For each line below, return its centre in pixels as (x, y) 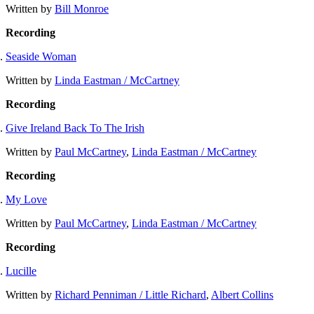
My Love (26, 199)
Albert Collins (242, 294)
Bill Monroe (82, 8)
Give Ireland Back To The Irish (75, 128)
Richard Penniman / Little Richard (130, 294)
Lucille (21, 271)
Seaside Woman (41, 56)
